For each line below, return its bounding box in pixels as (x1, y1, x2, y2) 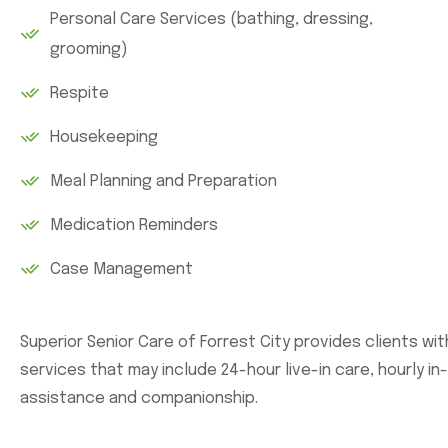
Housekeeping (50, 129, 158, 146)
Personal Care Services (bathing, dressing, (50, 11, 373, 28)
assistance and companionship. (20, 390, 258, 407)
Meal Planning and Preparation (50, 173, 277, 190)
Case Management (50, 261, 193, 278)
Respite (50, 85, 109, 102)
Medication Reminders (50, 217, 218, 234)
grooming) (50, 41, 128, 58)
